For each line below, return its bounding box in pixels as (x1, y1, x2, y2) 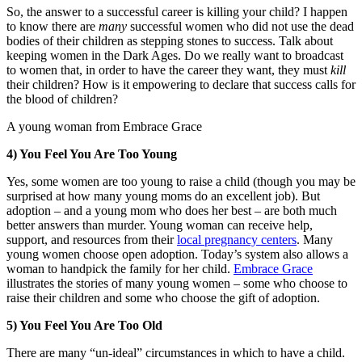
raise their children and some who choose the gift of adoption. (6, 290, 320, 305)
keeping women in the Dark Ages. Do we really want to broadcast (6, 48, 343, 62)
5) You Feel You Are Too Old (6, 318, 162, 332)
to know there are (6, 19, 99, 33)
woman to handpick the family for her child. (6, 261, 234, 276)
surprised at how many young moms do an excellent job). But (6, 188, 320, 203)
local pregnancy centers (177, 232, 297, 246)
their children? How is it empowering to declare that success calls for (6, 77, 356, 91)
